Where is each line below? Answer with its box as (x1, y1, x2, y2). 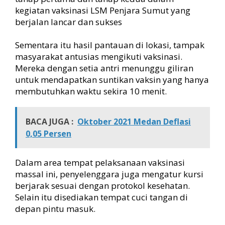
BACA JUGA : (26, 116, 73, 127)
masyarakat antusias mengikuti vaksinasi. (15, 51, 182, 62)
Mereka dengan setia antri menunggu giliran (15, 62, 193, 74)
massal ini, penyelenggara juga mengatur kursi (15, 168, 203, 180)
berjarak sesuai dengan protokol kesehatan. (15, 180, 190, 191)
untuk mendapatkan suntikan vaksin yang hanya (15, 74, 209, 85)
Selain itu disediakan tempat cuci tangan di (15, 191, 188, 203)
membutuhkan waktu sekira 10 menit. (15, 85, 167, 97)
